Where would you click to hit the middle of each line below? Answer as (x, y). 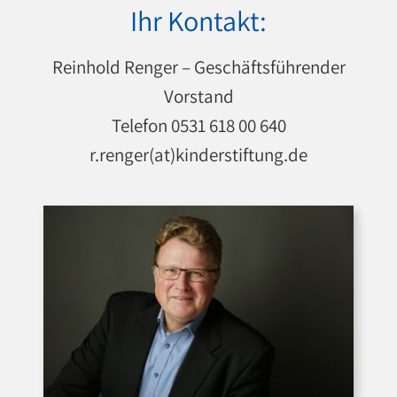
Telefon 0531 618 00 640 (198, 125)
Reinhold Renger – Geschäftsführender (198, 67)
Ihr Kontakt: (198, 20)
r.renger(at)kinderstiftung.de (198, 155)
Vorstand (198, 96)
